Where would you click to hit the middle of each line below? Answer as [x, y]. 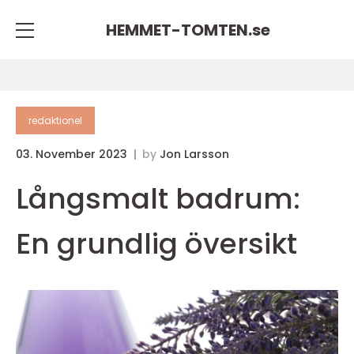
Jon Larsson [194, 154]
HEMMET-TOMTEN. [179, 30]
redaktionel [55, 121]
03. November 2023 [73, 154]
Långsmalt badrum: [158, 199]
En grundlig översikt [156, 244]
